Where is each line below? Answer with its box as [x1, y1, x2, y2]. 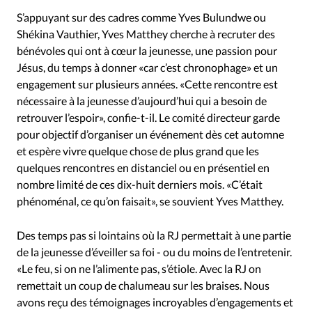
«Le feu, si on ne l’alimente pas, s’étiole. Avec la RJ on [17, 262, 261, 276]
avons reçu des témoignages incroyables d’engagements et [17, 295, 293, 309]
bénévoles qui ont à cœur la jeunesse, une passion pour [17, 44, 277, 58]
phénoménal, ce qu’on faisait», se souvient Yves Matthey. [17, 194, 283, 208]
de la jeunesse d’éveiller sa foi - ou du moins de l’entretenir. [17, 245, 292, 259]
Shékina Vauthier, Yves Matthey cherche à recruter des [17, 27, 275, 41]
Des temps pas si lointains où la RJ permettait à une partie [17, 228, 291, 242]
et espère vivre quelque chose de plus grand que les [17, 144, 259, 158]
